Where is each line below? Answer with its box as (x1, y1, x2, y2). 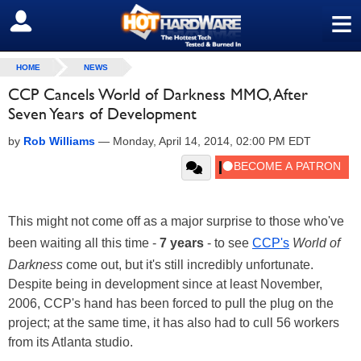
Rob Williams (23, 135, 95, 147)
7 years (160, 236, 204, 250)
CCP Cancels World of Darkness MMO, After (8, 85, 308, 104)
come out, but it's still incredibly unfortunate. (63, 258, 313, 272)
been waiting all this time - (8, 236, 160, 250)
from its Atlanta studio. (8, 335, 133, 349)
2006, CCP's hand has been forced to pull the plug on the (8, 297, 334, 310)
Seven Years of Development (8, 104, 197, 123)
